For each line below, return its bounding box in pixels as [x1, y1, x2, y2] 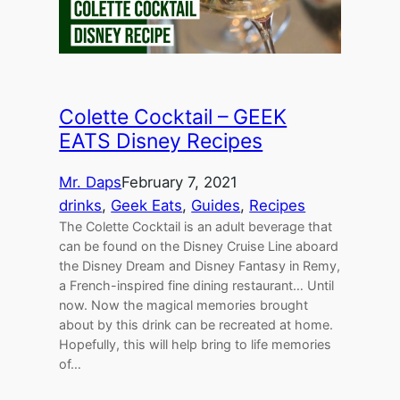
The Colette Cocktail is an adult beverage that [59, 219, 333, 235]
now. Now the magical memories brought [59, 297, 309, 313]
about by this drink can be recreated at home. [59, 317, 334, 333]
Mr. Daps [59, 173, 122, 192]
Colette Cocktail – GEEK [59, 104, 287, 130]
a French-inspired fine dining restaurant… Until [59, 278, 335, 294]
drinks [59, 196, 103, 215]
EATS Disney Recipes [59, 129, 263, 154]
